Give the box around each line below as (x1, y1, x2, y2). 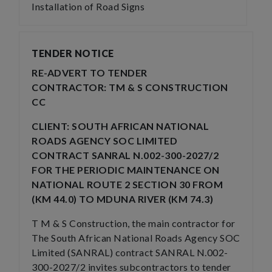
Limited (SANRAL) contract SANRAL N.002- (32, 246, 228, 258)
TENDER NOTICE (32, 47, 114, 59)
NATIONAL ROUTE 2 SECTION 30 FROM (32, 178, 223, 190)
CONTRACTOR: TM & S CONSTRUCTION (32, 81, 228, 93)
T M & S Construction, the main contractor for (32, 217, 236, 229)
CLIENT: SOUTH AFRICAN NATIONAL (32, 120, 209, 132)
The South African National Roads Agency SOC (32, 232, 240, 243)
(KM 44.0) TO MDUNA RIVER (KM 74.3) (32, 193, 213, 205)
